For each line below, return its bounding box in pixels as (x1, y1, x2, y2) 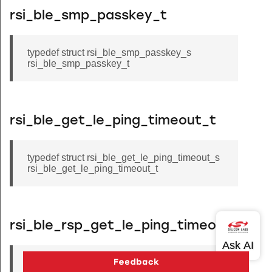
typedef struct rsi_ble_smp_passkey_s (27, 47, 191, 58)
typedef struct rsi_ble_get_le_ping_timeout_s (27, 152, 220, 163)
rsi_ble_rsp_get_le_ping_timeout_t (10, 219, 245, 233)
